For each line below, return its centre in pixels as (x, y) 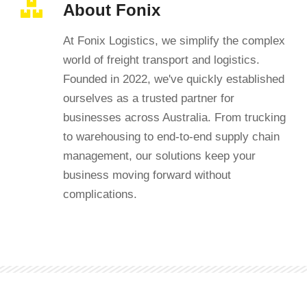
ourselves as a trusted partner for (149, 98)
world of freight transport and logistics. (161, 60)
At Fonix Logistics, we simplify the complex (174, 41)
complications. (100, 194)
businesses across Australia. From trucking (174, 118)
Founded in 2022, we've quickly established (174, 79)
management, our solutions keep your (159, 156)
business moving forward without (147, 175)
